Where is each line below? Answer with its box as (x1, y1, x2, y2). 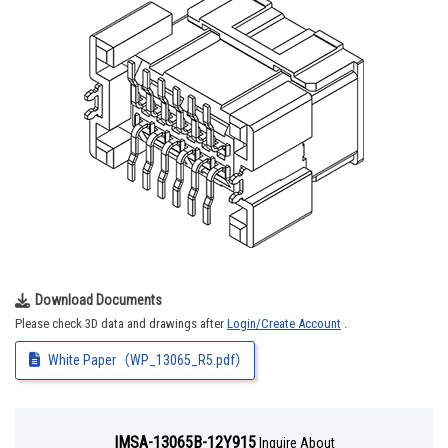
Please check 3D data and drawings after (15, 316, 227, 331)
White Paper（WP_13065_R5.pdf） (47, 352, 249, 368)
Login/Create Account (227, 316, 341, 331)
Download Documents (35, 292, 162, 308)
